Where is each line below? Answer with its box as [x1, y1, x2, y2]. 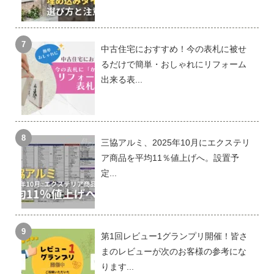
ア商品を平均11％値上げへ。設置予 [100, 153, 239, 163]
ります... [100, 262, 134, 272]
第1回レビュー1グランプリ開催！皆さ [100, 231, 248, 242]
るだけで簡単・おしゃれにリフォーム [100, 59, 246, 70]
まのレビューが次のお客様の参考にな [100, 246, 246, 257]
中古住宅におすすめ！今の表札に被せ [100, 44, 246, 54]
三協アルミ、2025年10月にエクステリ [100, 138, 250, 148]
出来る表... [100, 75, 143, 85]
